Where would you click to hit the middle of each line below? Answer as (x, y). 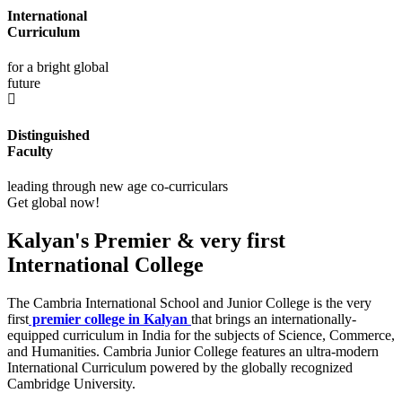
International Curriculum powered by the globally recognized (180, 367)
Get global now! (53, 202)
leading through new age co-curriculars (118, 186)
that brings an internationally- (274, 319)
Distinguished (48, 135)
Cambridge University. (71, 383)
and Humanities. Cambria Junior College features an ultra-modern (193, 351)
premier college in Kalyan (108, 319)
